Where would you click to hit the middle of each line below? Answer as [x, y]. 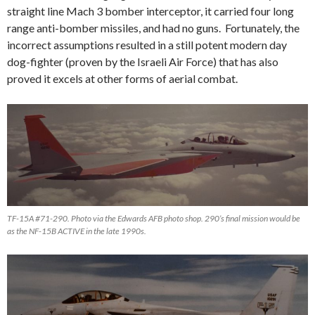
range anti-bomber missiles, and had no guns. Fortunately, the [153, 27]
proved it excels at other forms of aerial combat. [122, 78]
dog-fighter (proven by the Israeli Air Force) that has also [143, 61]
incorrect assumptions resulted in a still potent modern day [147, 44]
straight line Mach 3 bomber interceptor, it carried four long [150, 11]
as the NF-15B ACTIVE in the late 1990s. [77, 231]
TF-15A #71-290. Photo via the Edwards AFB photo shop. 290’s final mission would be [154, 219]
